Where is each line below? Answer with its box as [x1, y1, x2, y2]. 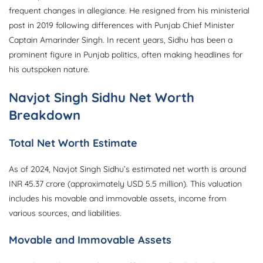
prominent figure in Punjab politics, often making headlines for [9, 49, 242, 60]
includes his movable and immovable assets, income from [9, 193, 227, 204]
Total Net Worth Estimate [9, 136, 137, 150]
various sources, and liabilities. [9, 208, 122, 219]
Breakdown [9, 107, 80, 124]
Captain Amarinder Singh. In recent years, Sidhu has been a [9, 35, 232, 46]
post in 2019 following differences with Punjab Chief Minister [9, 20, 234, 31]
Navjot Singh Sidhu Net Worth [9, 89, 194, 106]
